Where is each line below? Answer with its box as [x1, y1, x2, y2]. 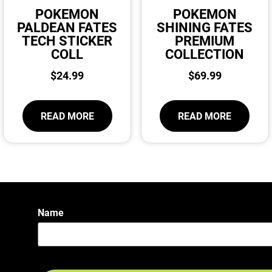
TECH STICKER [22, 31, 113, 49]
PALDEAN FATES [17, 18, 118, 36]
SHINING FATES [157, 18, 253, 36]
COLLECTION [165, 44, 245, 63]
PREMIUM [175, 31, 235, 49]
